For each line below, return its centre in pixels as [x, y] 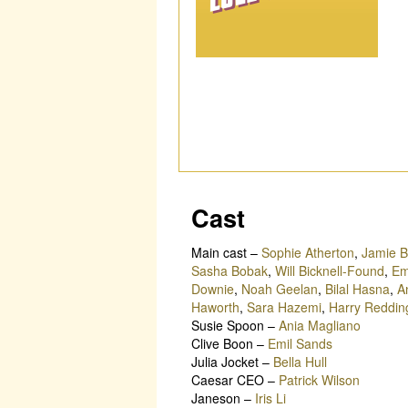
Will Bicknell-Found [330, 270]
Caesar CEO [228, 379]
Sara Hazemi [284, 306]
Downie [213, 288]
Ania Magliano [320, 325]
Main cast [219, 252]
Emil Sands [300, 343]
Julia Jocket [225, 361]
